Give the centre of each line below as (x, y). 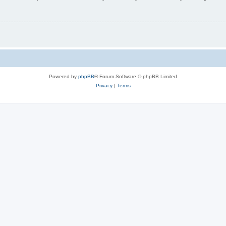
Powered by (64, 77)
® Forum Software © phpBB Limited (136, 77)
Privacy (104, 86)
